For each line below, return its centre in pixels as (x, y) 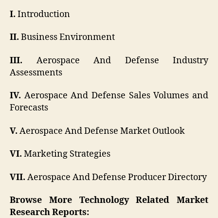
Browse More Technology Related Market (109, 200)
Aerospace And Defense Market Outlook (101, 131)
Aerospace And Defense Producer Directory (116, 177)
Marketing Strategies (66, 154)
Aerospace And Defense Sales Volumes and (115, 96)
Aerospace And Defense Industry (115, 60)
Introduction (43, 14)
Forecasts (29, 108)
